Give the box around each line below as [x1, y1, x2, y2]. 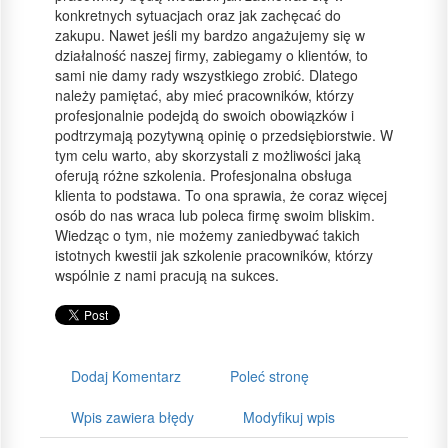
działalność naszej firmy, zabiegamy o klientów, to [55, 45, 368, 65]
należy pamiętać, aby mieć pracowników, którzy [55, 85, 354, 105]
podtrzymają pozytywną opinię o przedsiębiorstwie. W [55, 125, 393, 145]
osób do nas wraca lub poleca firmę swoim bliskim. [55, 205, 375, 225]
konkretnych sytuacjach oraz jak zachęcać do [55, 5, 341, 25]
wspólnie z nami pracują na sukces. [55, 265, 279, 285]
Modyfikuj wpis [243, 407, 335, 427]
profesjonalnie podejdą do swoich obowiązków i [55, 105, 354, 125]
